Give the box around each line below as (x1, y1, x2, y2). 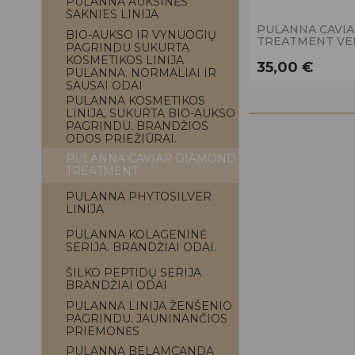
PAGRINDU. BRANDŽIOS (66, 119, 208, 133)
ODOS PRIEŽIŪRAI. (66, 132, 177, 146)
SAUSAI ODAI (66, 78, 143, 93)
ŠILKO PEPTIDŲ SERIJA (66, 265, 201, 280)
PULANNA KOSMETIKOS (66, 94, 205, 108)
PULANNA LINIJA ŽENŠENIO (66, 299, 232, 313)
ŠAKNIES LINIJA (66, 7, 158, 21)
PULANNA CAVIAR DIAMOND (66, 151, 236, 166)
